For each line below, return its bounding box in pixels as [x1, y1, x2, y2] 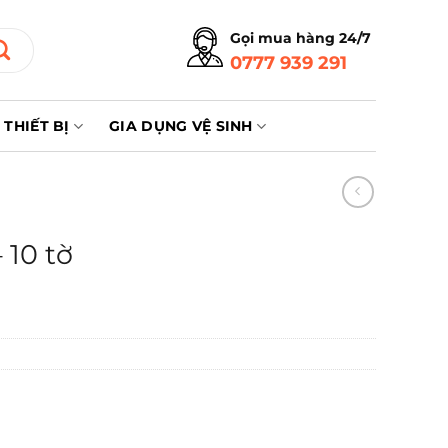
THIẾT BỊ [4, 117, 70, 135]
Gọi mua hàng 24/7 [230, 30, 371, 46]
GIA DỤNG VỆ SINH [109, 117, 253, 135]
